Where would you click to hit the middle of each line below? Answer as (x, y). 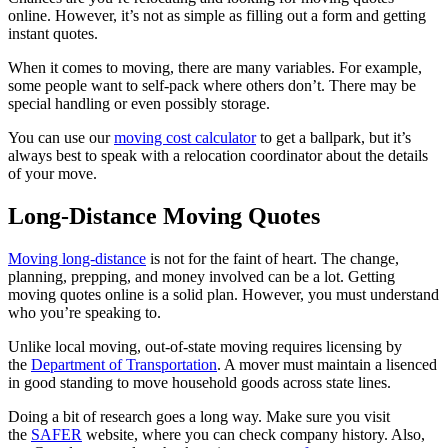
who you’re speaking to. (86, 312)
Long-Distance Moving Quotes (164, 216)
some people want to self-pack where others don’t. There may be (212, 86)
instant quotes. (55, 34)
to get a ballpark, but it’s (333, 138)
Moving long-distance (77, 258)
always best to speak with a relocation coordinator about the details (218, 156)
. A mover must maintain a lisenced (327, 364)
